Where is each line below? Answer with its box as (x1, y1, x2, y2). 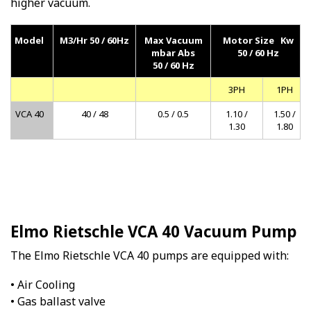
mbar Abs (151, 46, 195, 59)
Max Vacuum (144, 33, 203, 47)
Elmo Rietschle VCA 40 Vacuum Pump (10, 220, 297, 242)
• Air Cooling (10, 277, 75, 293)
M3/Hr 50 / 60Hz (60, 33, 129, 47)
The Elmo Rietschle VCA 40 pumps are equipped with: (10, 247, 289, 263)
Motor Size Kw (223, 33, 294, 47)
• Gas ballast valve (10, 294, 106, 310)
